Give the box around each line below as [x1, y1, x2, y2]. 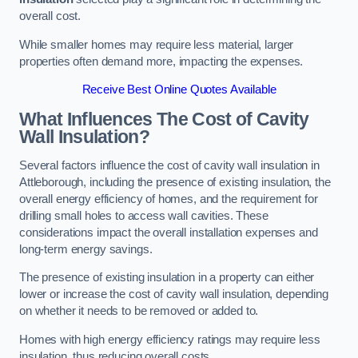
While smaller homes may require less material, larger [19, 38, 294, 51]
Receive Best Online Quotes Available [82, 83, 276, 97]
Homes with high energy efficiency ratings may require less [19, 332, 320, 346]
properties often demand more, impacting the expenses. [19, 54, 304, 68]
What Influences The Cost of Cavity [19, 109, 309, 130]
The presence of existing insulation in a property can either [19, 271, 315, 284]
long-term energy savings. [19, 242, 153, 256]
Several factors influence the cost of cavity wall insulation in [19, 158, 320, 172]
